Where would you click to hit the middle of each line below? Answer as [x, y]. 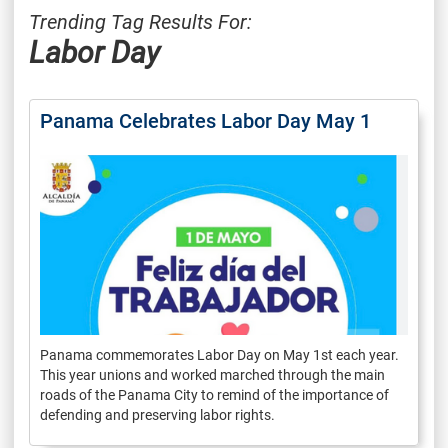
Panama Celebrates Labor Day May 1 [205, 120]
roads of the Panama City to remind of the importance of [214, 394]
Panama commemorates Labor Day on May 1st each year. [219, 354]
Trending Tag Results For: [140, 21]
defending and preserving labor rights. [157, 414]
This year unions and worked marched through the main [212, 374]
